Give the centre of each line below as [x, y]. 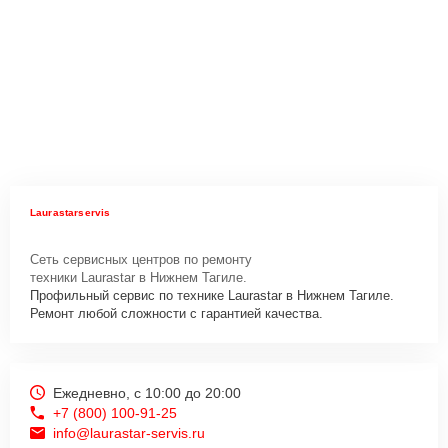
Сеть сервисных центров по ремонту [141, 259]
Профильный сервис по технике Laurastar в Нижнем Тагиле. [212, 295]
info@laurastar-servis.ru [129, 432]
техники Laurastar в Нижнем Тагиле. [138, 277]
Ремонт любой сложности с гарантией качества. [176, 313]
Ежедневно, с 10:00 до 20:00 [147, 392]
